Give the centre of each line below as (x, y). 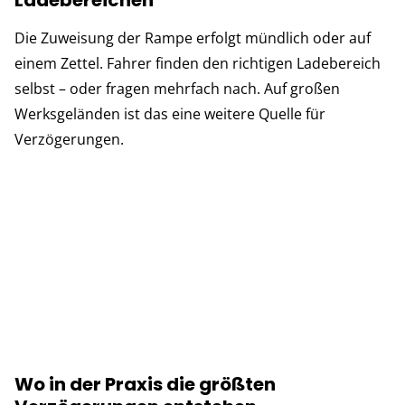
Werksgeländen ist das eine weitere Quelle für (170, 113)
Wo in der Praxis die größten (145, 384)
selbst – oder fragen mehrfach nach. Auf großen (177, 88)
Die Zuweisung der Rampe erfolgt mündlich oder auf (193, 38)
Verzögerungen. (69, 139)
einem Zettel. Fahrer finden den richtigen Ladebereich (198, 63)
